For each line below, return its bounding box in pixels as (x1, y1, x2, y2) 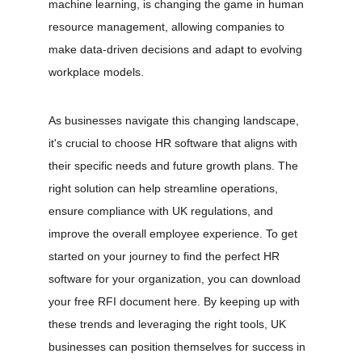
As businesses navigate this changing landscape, (48, 114, 302, 127)
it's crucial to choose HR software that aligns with (48, 137, 301, 149)
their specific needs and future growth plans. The (48, 159, 301, 172)
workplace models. (48, 65, 144, 78)
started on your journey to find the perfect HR (48, 250, 283, 263)
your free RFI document (48, 295, 174, 308)
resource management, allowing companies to (48, 20, 288, 33)
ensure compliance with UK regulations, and (48, 204, 276, 217)
